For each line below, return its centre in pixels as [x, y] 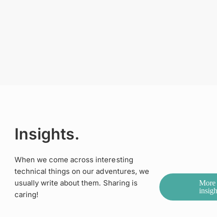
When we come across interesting [74, 160]
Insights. [47, 134]
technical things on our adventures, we [82, 171]
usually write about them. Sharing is [76, 183]
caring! [26, 194]
